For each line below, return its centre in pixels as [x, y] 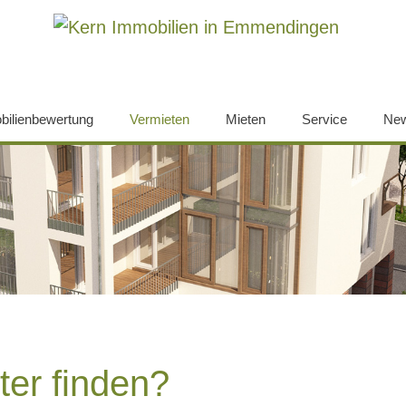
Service [324, 119]
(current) [214, 119]
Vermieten [159, 119]
